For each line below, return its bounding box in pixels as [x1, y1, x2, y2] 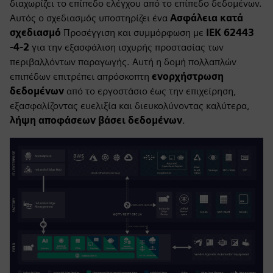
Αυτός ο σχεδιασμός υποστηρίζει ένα [10, 12, 170, 24]
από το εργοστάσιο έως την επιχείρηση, [64, 85, 236, 97]
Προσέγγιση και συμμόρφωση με [61, 27, 206, 38]
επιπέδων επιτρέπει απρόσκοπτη [10, 71, 152, 82]
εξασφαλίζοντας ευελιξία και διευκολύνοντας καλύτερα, [10, 100, 250, 112]
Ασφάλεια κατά [170, 12, 243, 24]
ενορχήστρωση [152, 71, 224, 82]
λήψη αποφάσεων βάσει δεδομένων [10, 115, 182, 126]
